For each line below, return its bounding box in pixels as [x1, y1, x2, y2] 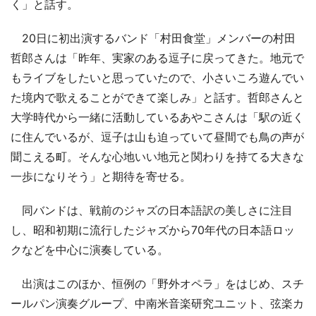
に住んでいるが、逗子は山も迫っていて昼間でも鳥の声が [11, 130, 304, 145]
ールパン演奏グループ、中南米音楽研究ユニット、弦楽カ [11, 296, 304, 311]
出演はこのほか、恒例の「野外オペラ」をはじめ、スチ [11, 276, 304, 291]
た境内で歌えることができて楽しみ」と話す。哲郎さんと [11, 90, 304, 105]
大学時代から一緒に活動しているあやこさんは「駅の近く [11, 110, 304, 125]
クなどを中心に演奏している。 [11, 243, 169, 257]
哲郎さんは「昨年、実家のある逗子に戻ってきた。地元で [11, 51, 304, 66]
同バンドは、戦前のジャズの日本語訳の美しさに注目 [11, 203, 293, 218]
